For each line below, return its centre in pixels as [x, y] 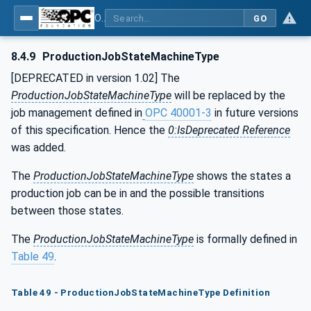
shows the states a [242, 176]
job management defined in [77, 113]
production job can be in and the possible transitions [138, 193]
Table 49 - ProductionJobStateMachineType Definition [141, 292]
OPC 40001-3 [178, 113]
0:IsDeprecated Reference [229, 130]
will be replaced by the [228, 95]
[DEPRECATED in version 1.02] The [95, 78]
